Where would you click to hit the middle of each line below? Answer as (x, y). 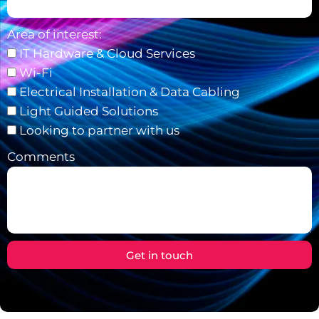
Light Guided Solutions (89, 111)
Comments (41, 157)
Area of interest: (54, 34)
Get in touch (159, 255)
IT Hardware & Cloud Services (107, 53)
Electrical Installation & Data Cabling (130, 92)
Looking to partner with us (99, 130)
